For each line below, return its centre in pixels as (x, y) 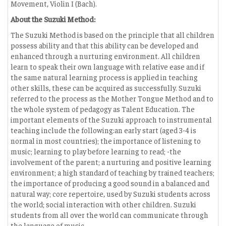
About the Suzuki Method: (53, 19)
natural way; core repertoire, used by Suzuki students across (110, 193)
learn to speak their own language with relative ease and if (107, 66)
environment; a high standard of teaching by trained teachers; (112, 172)
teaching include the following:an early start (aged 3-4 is (103, 130)
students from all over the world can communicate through (109, 215)
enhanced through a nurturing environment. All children (105, 56)
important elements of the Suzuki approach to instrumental (111, 119)
